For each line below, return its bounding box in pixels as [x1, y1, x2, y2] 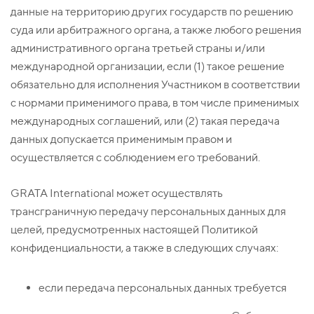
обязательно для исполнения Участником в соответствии [11, 78, 300, 92]
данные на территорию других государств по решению [11, 5, 293, 19]
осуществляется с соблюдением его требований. [11, 151, 260, 165]
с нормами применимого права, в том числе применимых [11, 96, 299, 110]
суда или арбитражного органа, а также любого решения [11, 23, 301, 37]
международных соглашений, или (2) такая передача [11, 114, 280, 128]
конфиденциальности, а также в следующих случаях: [11, 241, 278, 255]
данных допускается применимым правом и [11, 132, 232, 146]
